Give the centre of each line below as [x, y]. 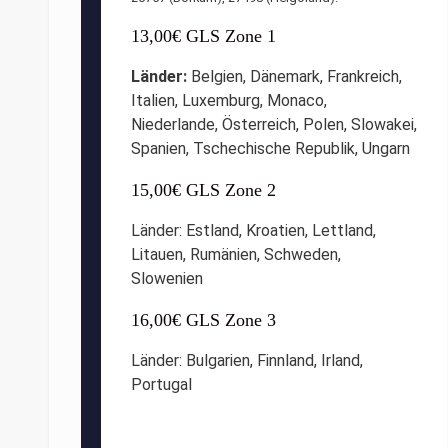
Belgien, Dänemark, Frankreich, [294, 76]
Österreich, [260, 124]
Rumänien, [225, 254]
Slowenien [169, 278]
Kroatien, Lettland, [311, 230]
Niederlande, [174, 124]
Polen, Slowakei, [360, 124]
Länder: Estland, [186, 230]
